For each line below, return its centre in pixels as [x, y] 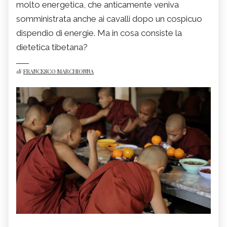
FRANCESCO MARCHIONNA [59, 71]
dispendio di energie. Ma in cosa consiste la [99, 33]
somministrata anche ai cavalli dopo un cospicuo [109, 19]
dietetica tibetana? [52, 47]
